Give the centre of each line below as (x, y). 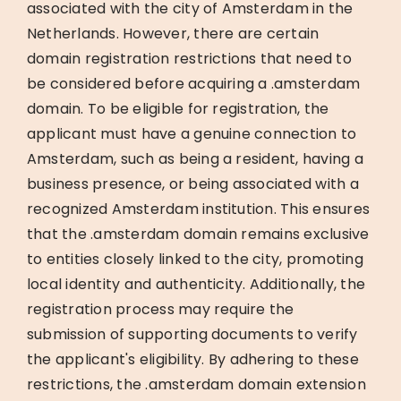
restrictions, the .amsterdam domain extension (196, 384)
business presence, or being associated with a (192, 183)
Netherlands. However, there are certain (173, 33)
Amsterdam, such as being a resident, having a (195, 158)
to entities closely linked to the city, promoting (195, 259)
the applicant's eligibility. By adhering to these (192, 359)
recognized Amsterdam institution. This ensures (198, 209)
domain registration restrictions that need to (189, 58)
